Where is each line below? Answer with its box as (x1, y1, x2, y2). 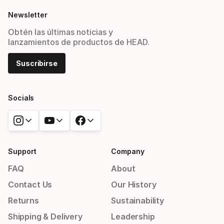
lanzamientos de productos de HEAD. (8, 37, 149, 47)
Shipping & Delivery (8, 211, 82, 221)
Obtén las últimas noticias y (8, 27, 113, 37)
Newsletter (8, 10, 48, 19)
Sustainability (111, 195, 164, 205)
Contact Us (8, 179, 52, 189)
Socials (8, 93, 34, 102)
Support (8, 147, 37, 155)
